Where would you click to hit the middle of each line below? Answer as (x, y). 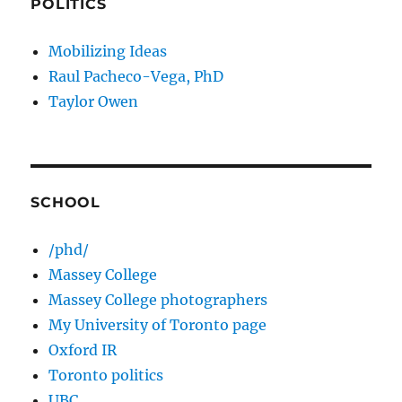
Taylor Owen (94, 102)
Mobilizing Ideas (108, 52)
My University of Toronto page (158, 325)
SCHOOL (66, 203)
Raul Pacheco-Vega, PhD (136, 77)
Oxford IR (83, 350)
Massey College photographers (158, 300)
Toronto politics (106, 376)
